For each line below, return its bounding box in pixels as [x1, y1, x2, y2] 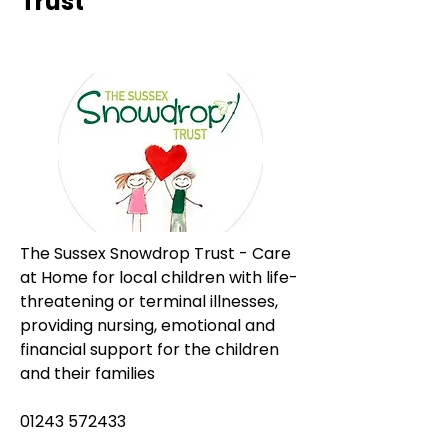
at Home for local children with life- [20, 266, 298, 289]
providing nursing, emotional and [20, 314, 279, 337]
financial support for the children [20, 338, 283, 361]
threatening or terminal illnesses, [20, 290, 282, 313]
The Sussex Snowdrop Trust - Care [20, 242, 295, 265]
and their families [20, 362, 155, 385]
